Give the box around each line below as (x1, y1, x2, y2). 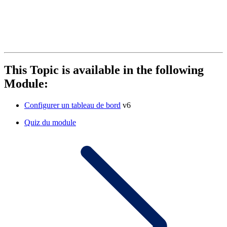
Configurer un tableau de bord (24, 101, 121, 110)
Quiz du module (24, 118, 76, 127)
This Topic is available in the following (4, 63, 204, 77)
